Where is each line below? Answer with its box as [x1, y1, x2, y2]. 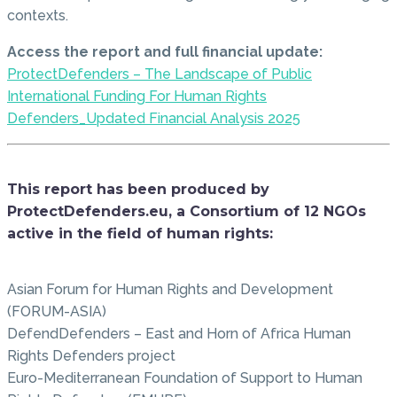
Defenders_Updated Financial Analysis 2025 [7, 110, 300, 128]
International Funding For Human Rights [7, 88, 267, 105]
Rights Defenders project [7, 346, 175, 364]
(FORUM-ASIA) [7, 302, 106, 320]
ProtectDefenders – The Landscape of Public [7, 66, 312, 83]
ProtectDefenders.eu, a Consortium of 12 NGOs [7, 203, 366, 221]
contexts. [7, 7, 68, 25]
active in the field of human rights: [7, 225, 273, 243]
